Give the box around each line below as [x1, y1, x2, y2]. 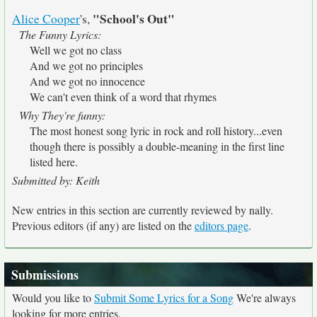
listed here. [30, 154, 78, 169]
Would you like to [12, 290, 94, 305]
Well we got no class [30, 42, 122, 57]
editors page [195, 218, 248, 233]
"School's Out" [93, 10, 175, 28]
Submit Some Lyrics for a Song [94, 290, 234, 305]
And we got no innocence [30, 74, 145, 88]
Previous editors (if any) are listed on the [12, 218, 195, 233]
